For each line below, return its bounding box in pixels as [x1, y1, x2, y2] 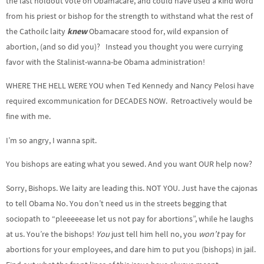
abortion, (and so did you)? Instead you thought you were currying [6, 41, 243, 52]
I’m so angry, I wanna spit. [6, 134, 97, 146]
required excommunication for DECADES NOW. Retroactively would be [6, 95, 252, 107]
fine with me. [6, 111, 51, 122]
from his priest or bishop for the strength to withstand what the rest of [6, 10, 253, 21]
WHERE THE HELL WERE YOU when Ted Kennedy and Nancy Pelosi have [6, 80, 254, 91]
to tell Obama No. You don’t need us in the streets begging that [6, 197, 227, 209]
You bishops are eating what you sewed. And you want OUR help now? [6, 159, 252, 170]
